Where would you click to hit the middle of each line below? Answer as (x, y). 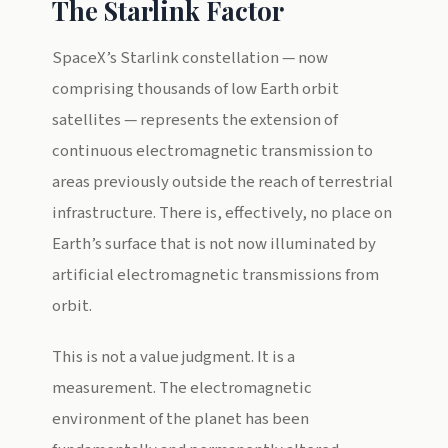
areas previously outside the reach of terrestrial (222, 182)
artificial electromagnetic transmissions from (215, 275)
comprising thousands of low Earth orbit (195, 89)
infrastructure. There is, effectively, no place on (222, 213)
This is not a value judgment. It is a (173, 357)
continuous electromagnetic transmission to (212, 151)
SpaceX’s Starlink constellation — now (190, 58)
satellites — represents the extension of (195, 120)
